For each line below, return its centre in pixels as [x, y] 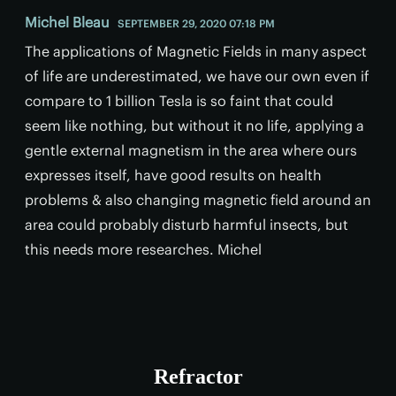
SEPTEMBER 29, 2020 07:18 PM [196, 23]
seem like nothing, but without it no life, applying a [194, 125]
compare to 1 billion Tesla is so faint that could [179, 100]
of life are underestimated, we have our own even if [197, 76]
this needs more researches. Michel [143, 249]
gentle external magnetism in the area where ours [191, 150]
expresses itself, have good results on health [173, 175]
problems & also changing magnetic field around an [198, 199]
